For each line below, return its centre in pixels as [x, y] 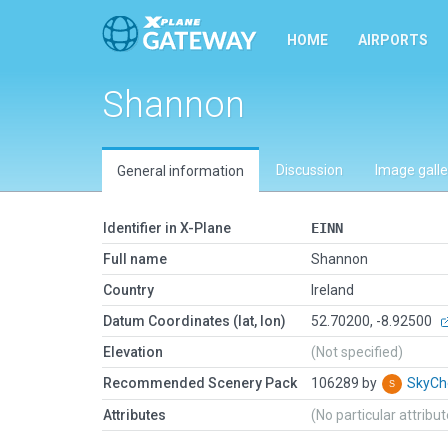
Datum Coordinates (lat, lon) [194, 321]
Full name [135, 259]
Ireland [332, 290]
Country [128, 290]
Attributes [134, 415]
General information [180, 171]
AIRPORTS [393, 40]
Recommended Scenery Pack [200, 383]
